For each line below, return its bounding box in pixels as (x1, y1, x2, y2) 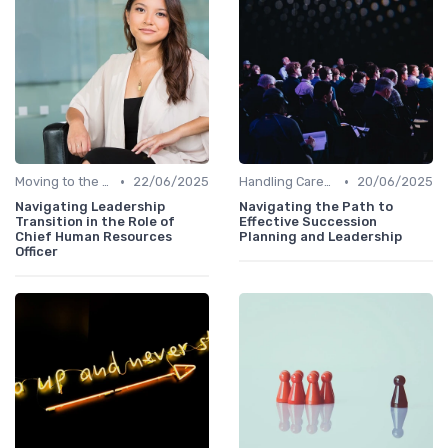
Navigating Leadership (15, 199, 165, 215)
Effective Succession (239, 214, 377, 230)
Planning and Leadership (239, 229, 402, 245)
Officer (15, 244, 58, 260)
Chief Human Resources (15, 229, 172, 245)
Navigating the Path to (239, 199, 393, 215)
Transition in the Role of (15, 214, 175, 230)
